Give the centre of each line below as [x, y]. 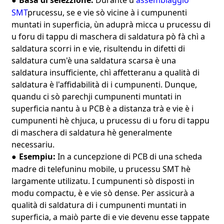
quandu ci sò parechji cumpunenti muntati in [96, 96]
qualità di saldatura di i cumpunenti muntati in [99, 205]
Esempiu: [38, 156]
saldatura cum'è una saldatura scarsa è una [93, 60]
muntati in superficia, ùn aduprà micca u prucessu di [111, 24]
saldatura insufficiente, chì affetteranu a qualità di [105, 72]
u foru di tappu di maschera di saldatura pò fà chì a [108, 36]
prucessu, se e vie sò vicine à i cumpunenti [107, 12]
